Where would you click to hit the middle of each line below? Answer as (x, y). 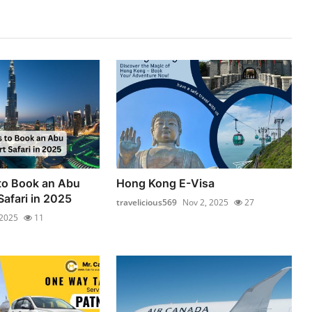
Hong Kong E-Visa (166, 183)
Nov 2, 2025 (206, 202)
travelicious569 (147, 202)
